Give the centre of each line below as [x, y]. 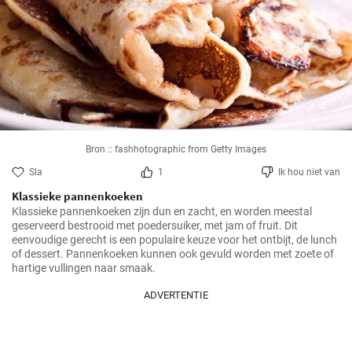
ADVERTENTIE [176, 295]
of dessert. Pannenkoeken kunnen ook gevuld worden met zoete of [173, 254]
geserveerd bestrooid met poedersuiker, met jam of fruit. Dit [155, 225]
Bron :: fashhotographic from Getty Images [176, 149]
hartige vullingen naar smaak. [84, 268]
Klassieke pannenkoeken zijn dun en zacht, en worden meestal [162, 211]
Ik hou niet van [309, 172]
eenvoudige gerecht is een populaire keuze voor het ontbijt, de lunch [174, 240]
